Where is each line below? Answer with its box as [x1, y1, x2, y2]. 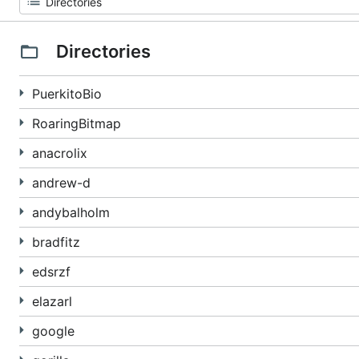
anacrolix [32, 145, 87, 161]
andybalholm [32, 204, 110, 220]
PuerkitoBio [32, 86, 102, 102]
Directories [51, 41, 155, 62]
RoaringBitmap [32, 115, 121, 131]
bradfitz [32, 234, 80, 250]
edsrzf [32, 264, 71, 280]
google [32, 323, 75, 339]
